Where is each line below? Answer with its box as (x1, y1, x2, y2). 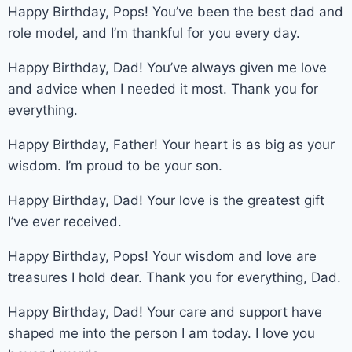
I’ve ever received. (8, 213, 122, 229)
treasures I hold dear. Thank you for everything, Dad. (8, 269, 341, 285)
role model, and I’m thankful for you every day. (8, 24, 300, 41)
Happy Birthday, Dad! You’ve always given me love (8, 59, 327, 75)
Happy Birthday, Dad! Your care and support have (8, 303, 322, 320)
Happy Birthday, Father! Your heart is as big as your (8, 136, 335, 152)
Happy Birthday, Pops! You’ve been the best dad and (8, 3, 343, 20)
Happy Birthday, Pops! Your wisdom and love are (8, 247, 317, 264)
